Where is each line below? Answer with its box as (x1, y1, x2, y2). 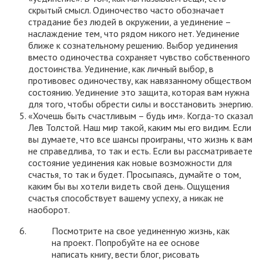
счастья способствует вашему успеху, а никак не (28, 192, 224, 204)
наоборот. (28, 204, 70, 216)
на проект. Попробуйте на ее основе (52, 237, 200, 249)
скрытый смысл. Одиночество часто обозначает (28, 4, 224, 16)
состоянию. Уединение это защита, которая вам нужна (28, 86, 249, 99)
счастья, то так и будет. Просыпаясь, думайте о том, (28, 168, 241, 181)
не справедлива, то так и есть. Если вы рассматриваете (28, 145, 252, 157)
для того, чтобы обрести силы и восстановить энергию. (28, 98, 253, 110)
